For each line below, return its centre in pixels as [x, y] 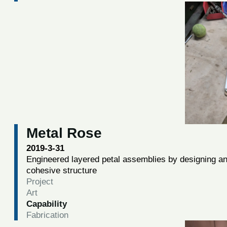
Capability [46, 204]
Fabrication [47, 215]
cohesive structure [61, 171]
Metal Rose [64, 133]
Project [40, 182]
